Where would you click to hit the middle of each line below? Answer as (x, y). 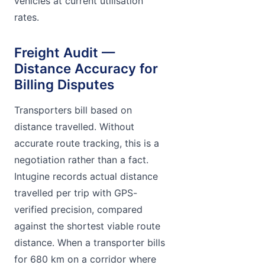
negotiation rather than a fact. (81, 159)
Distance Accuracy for (86, 68)
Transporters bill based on (73, 110)
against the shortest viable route (87, 226)
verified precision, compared (78, 209)
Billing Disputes (64, 84)
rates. (27, 17)
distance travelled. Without (74, 126)
